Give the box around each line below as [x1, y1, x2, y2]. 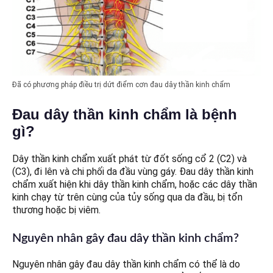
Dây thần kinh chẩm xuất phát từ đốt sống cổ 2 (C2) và [12, 153, 247, 165]
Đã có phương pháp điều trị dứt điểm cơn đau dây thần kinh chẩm [12, 80, 230, 90]
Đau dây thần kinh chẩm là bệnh [12, 106, 237, 123]
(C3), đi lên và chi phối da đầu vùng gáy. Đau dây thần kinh [12, 166, 253, 178]
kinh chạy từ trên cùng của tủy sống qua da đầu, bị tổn [12, 191, 243, 204]
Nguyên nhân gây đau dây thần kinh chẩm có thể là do [12, 258, 240, 271]
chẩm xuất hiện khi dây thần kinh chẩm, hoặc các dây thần [12, 179, 257, 191]
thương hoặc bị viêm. [12, 204, 101, 216]
